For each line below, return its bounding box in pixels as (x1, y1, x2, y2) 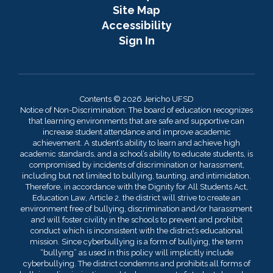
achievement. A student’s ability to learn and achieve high (33, 138, 240, 147)
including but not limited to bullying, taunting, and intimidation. (22, 171, 251, 180)
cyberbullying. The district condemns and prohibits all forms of (23, 259, 250, 268)
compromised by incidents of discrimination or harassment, (29, 160, 244, 169)
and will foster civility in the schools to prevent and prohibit (30, 215, 243, 224)
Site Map (113, 4, 160, 16)
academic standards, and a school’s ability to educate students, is (20, 149, 253, 158)
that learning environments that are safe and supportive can (29, 116, 244, 126)
